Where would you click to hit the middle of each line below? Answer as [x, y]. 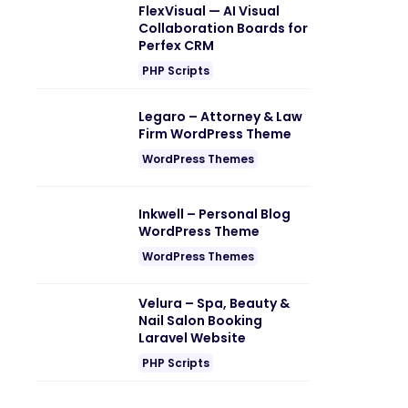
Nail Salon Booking [200, 320]
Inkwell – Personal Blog [214, 214]
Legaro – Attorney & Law [220, 117]
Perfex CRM [176, 45]
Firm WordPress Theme [215, 134]
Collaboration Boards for [223, 28]
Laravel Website [192, 337]
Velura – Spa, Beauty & [214, 303]
